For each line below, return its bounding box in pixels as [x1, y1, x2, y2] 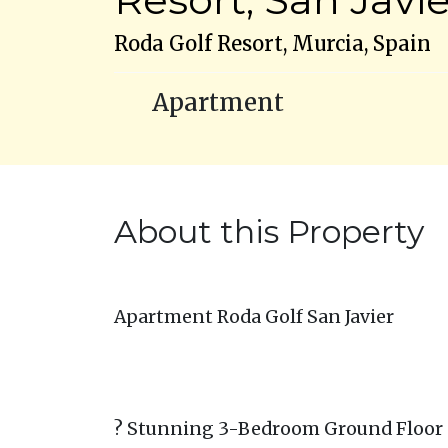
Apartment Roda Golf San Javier [114, 306, 394, 328]
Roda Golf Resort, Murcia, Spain [114, 31, 431, 56]
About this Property [114, 212, 424, 251]
